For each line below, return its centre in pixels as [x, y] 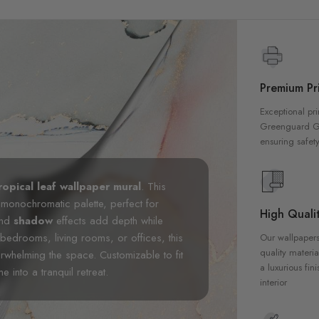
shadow [35, 220]
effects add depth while [110, 220]
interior [274, 282]
